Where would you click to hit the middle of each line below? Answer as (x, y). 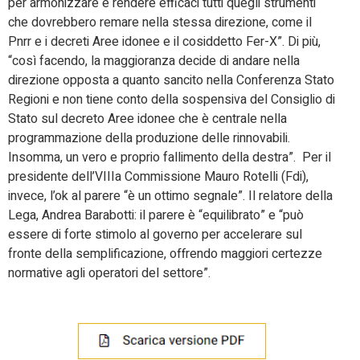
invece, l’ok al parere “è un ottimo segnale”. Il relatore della (170, 196)
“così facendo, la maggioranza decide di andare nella (154, 61)
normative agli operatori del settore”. (109, 273)
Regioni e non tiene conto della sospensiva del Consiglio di (172, 99)
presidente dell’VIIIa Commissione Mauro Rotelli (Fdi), (158, 176)
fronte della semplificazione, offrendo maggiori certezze (165, 254)
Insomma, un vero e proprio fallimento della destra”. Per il (170, 157)
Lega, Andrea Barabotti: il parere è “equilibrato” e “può (156, 215)
